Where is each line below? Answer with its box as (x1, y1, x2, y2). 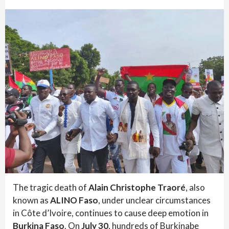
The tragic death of (13, 182, 88, 193)
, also (186, 182, 205, 193)
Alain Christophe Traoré (88, 182, 186, 193)
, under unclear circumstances (98, 195, 211, 205)
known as (13, 195, 50, 205)
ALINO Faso (50, 195, 98, 205)
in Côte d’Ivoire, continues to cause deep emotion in (13, 208, 209, 218)
